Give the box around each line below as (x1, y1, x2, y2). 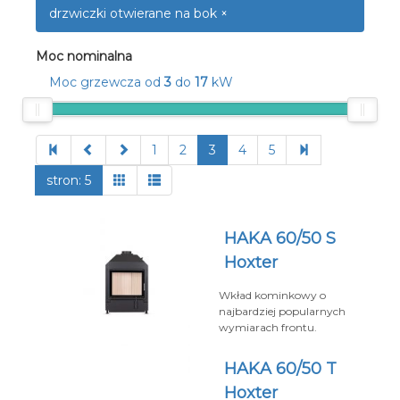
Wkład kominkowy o (219, 288, 326, 302)
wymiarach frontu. (219, 321, 317, 334)
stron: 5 (46, 172, 91, 188)
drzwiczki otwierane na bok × (49, 5, 228, 21)
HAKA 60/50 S (224, 229, 336, 248)
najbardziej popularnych (219, 304, 346, 318)
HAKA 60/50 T (224, 359, 337, 379)
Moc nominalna (36, 48, 132, 64)
